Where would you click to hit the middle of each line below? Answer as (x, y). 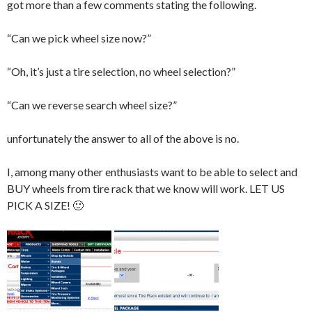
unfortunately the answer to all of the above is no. (123, 138)
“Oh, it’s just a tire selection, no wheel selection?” (121, 71)
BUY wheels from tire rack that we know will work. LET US (146, 188)
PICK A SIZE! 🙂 (45, 205)
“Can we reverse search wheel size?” (92, 105)
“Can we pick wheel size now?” (79, 38)
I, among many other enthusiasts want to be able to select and (152, 172)
